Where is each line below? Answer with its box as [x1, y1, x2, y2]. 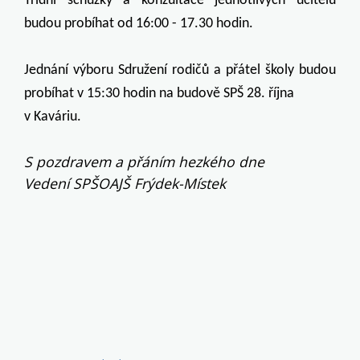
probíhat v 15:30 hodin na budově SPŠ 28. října [24, 86, 294, 100]
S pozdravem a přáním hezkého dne [24, 151, 264, 171]
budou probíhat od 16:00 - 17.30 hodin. [24, 17, 253, 31]
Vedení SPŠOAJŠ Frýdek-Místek [24, 173, 226, 193]
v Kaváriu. [24, 109, 81, 124]
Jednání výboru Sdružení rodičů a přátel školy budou [24, 63, 336, 77]
